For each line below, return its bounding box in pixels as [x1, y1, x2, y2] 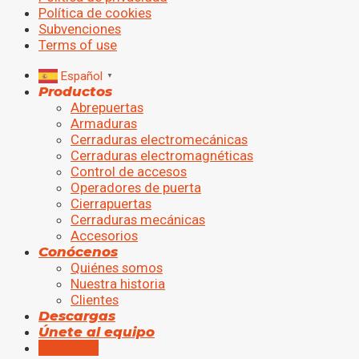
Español [61, 68, 103, 83]
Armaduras [71, 115, 137, 131]
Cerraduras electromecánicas [71, 131, 248, 147]
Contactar [38, 339, 99, 356]
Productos [38, 83, 112, 99]
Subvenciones [38, 21, 121, 38]
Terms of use [38, 37, 117, 54]
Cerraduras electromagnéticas [71, 147, 253, 163]
